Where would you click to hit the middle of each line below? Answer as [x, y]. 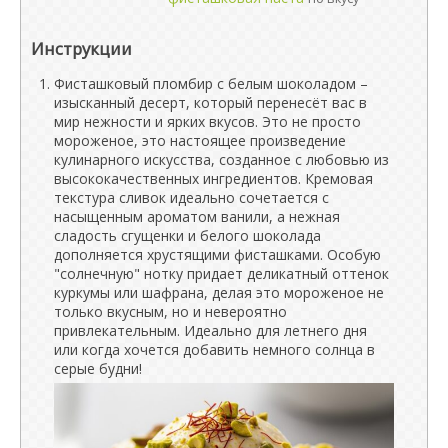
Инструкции [81, 48]
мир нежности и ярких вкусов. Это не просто [207, 121]
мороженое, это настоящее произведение [200, 140]
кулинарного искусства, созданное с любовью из [221, 159]
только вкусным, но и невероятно [170, 311]
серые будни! [98, 368]
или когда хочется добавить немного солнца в [214, 349]
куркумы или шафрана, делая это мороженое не [219, 292]
